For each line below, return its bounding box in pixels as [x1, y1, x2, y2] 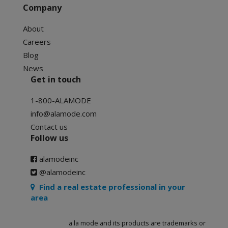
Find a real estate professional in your [35, 182, 185, 192]
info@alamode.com [31, 108, 97, 119]
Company [23, 2, 62, 13]
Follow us [31, 132, 68, 144]
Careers [23, 37, 51, 47]
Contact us [31, 122, 68, 132]
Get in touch [31, 74, 81, 85]
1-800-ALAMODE [31, 95, 91, 105]
